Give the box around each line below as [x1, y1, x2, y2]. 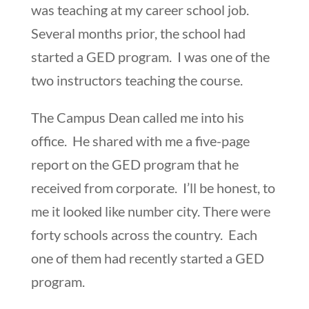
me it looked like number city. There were [30, 202, 270, 219]
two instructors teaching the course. [30, 71, 243, 88]
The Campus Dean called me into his [30, 108, 244, 126]
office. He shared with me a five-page [30, 132, 250, 149]
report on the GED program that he [30, 155, 239, 172]
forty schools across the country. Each [30, 226, 257, 243]
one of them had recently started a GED [30, 249, 264, 266]
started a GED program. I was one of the [30, 48, 270, 65]
